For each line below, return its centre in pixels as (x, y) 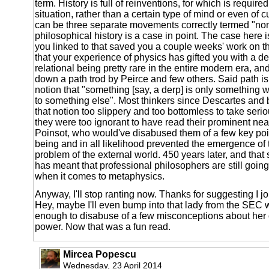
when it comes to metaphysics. (100, 176)
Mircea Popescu (100, 254)
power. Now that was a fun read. (103, 226)
